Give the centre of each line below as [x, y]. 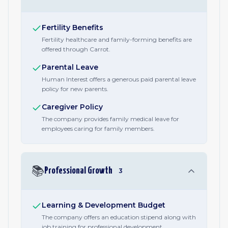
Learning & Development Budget [104, 205]
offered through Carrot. [76, 49]
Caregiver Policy [72, 107]
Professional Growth [78, 171]
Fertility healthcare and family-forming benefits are [117, 39]
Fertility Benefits [73, 27]
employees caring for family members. [98, 129]
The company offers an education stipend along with [119, 217]
